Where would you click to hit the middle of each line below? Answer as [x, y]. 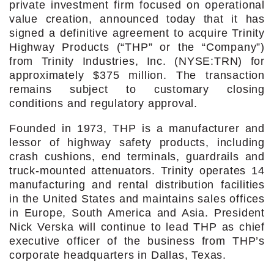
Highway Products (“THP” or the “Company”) [137, 47]
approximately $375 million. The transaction [137, 75]
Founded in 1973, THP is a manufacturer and [137, 128]
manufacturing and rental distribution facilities [137, 184]
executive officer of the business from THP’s [137, 241]
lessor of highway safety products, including [137, 142]
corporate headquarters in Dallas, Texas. [118, 255]
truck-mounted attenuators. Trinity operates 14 [137, 170]
